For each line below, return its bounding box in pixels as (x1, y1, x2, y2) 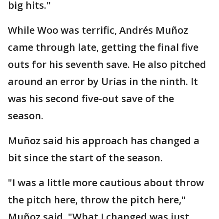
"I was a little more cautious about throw (8, 176, 204, 190)
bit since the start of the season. (8, 151, 163, 165)
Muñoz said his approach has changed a (8, 134, 199, 148)
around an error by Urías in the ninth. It (8, 75, 198, 88)
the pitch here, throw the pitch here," (8, 193, 186, 207)
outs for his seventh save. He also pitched (8, 58, 206, 71)
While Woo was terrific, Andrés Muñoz (8, 23, 188, 37)
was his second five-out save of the (8, 92, 174, 106)
